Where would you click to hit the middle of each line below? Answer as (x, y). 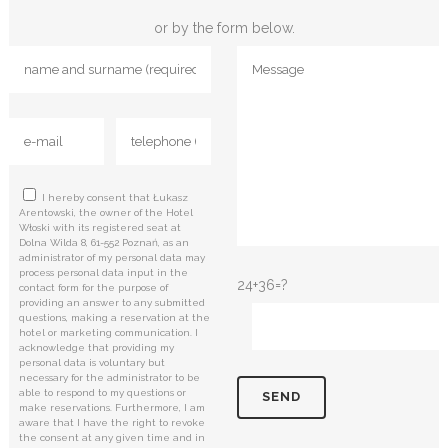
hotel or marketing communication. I (108, 332)
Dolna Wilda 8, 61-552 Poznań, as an (103, 242)
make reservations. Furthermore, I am (111, 407)
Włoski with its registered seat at (99, 227)
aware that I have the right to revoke (111, 422)
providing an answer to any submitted (111, 302)
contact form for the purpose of (93, 287)
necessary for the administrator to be (109, 377)
